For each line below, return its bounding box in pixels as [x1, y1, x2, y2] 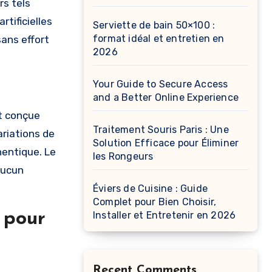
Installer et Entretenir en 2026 [93, 209, 236, 221]
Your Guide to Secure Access [93, 78, 228, 90]
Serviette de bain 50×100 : [93, 19, 216, 31]
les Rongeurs [93, 151, 154, 162]
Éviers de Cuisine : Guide [93, 183, 208, 194]
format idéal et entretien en [93, 33, 225, 44]
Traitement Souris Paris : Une [93, 124, 229, 135]
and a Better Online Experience [93, 92, 239, 103]
